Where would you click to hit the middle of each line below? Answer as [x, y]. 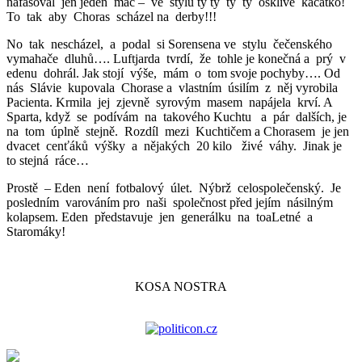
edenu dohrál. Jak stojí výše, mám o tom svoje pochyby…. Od [175, 73]
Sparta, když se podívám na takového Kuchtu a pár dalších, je [177, 116]
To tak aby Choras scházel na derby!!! [112, 16]
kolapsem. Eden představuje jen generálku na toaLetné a [161, 217]
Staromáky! [36, 231]
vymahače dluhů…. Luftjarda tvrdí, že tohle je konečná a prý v [178, 58]
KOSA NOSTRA [181, 286]
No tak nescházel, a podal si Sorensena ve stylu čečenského [171, 44]
